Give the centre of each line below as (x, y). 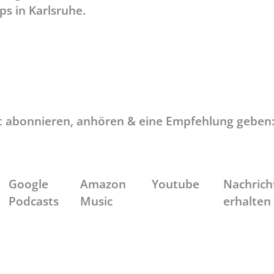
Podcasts (33, 201)
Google (28, 183)
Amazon (103, 183)
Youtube (175, 183)
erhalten (247, 201)
